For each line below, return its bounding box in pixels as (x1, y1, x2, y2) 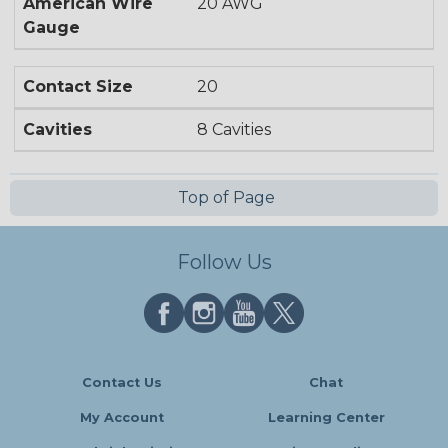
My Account (80, 410, 164, 425)
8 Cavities (197, 119, 272, 139)
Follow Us (176, 250, 272, 274)
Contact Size (23, 76, 133, 96)
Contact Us (82, 375, 162, 390)
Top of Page (173, 187, 275, 207)
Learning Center (267, 410, 385, 425)
